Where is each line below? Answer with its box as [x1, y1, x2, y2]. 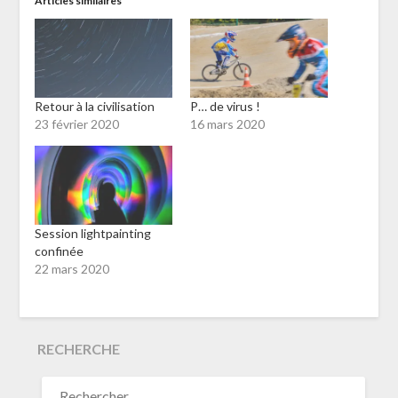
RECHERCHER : [36, 370, 131, 387]
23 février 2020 [34, 115, 119, 131]
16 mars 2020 [190, 115, 265, 131]
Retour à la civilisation [34, 98, 155, 114]
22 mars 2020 [34, 260, 109, 276]
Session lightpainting [34, 225, 151, 241]
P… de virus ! [190, 98, 260, 114]
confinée [34, 243, 84, 259]
